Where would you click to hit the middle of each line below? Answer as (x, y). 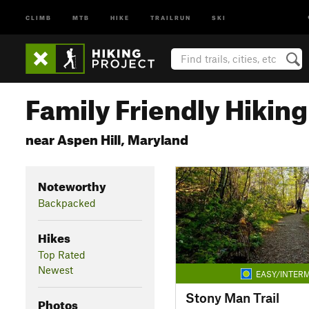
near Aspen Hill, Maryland (107, 138)
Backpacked (67, 202)
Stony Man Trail (232, 297)
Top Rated (61, 254)
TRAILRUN (171, 17)
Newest (55, 269)
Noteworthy (72, 184)
